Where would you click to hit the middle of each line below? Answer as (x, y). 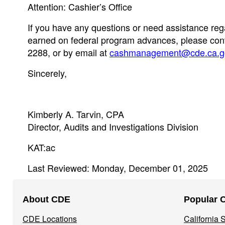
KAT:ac (41, 147)
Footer (35, 191)
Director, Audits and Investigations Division (113, 127)
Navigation (48, 207)
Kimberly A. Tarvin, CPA (76, 114)
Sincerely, (47, 73)
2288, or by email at (69, 52)
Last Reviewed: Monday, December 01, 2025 (118, 168)
